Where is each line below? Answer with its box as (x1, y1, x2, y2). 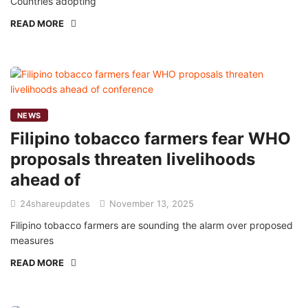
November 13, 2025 (107, 198, 194, 209)
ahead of (10, 170, 80, 190)
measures (10, 234, 54, 246)
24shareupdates (20, 198, 90, 209)
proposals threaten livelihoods (10, 149, 255, 169)
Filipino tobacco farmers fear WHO (10, 129, 291, 148)
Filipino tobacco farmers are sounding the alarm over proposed (10, 219, 293, 231)
